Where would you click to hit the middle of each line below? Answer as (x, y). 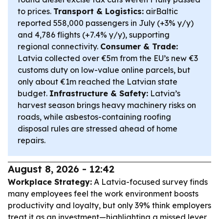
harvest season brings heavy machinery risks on (107, 105)
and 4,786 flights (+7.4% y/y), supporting (94, 35)
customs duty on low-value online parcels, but (104, 70)
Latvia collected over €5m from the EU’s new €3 (108, 58)
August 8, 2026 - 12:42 (61, 169)
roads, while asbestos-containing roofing (94, 117)
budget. (33, 93)
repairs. (32, 140)
